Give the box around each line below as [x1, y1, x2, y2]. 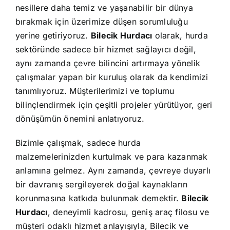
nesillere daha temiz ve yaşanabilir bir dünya [15, 3, 193, 13]
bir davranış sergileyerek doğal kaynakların [15, 179, 188, 190]
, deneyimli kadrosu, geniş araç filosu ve [47, 207, 209, 218]
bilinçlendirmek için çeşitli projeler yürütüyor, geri [15, 100, 213, 110]
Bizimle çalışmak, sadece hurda [15, 138, 141, 148]
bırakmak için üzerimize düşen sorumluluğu [15, 16, 188, 27]
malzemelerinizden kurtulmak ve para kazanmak [15, 151, 208, 162]
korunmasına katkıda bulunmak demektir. [15, 193, 182, 204]
